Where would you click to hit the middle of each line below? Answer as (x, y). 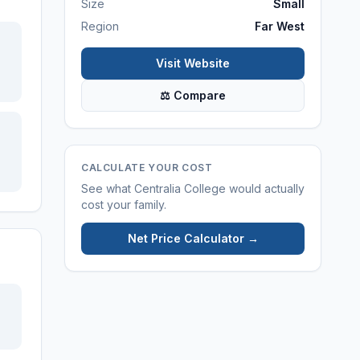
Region (100, 26)
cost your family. (124, 205)
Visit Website (193, 63)
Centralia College (180, 188)
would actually (265, 188)
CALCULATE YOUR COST (147, 168)
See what (108, 188)
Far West (280, 26)
